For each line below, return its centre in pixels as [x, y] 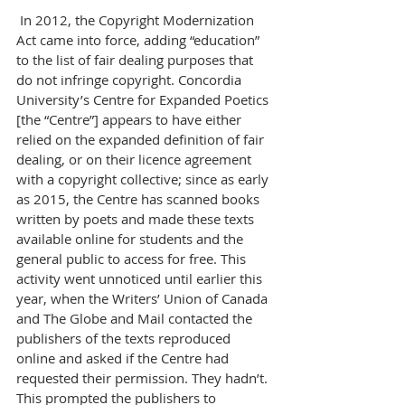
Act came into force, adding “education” [140, 40]
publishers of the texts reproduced [125, 338]
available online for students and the [132, 239]
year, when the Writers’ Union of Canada [144, 298]
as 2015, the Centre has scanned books [140, 199]
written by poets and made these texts [137, 219]
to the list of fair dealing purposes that [137, 60]
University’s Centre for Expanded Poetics [144, 99]
